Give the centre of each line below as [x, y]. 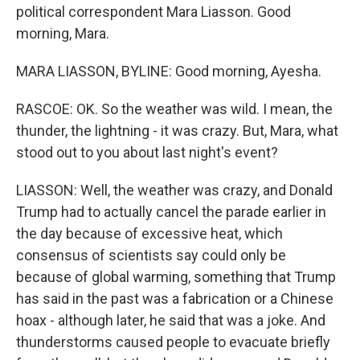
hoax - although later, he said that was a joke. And [171, 320]
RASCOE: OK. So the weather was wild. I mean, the [174, 109]
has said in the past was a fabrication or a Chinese [175, 299]
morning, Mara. [63, 33]
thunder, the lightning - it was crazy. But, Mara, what [177, 131]
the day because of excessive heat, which [149, 233]
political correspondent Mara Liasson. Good [153, 12]
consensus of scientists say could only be [151, 255]
